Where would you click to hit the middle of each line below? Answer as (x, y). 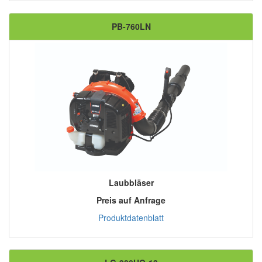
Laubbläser (131, 183)
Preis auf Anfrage (131, 200)
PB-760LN (131, 27)
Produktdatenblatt (131, 218)
